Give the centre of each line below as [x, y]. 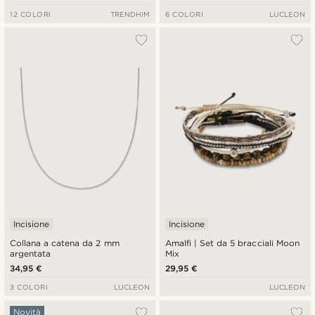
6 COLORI [185, 14]
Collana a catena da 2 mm [65, 243]
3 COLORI [29, 287]
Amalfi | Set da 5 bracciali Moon [232, 243]
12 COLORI [31, 14]
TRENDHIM [130, 14]
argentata [30, 254]
